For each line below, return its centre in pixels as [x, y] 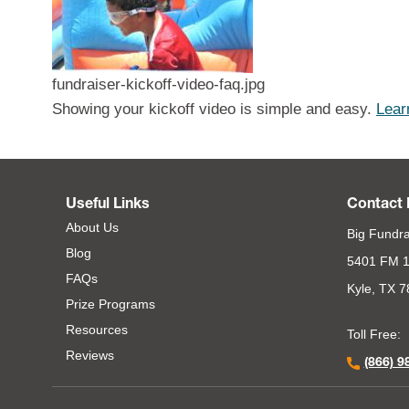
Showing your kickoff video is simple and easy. [214, 109]
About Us [92, 227]
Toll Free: [373, 334]
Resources [97, 330]
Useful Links [108, 205]
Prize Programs [110, 304]
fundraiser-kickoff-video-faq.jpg [158, 84]
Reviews [90, 355]
